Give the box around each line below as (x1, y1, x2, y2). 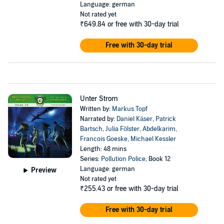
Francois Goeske (79, 135, 127, 143)
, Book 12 (145, 155, 170, 163)
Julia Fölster (105, 125, 139, 133)
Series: (79, 155, 101, 163)
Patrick (155, 115, 176, 123)
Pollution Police (100, 155, 145, 163)
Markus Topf (111, 105, 147, 113)
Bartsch (79, 125, 102, 133)
